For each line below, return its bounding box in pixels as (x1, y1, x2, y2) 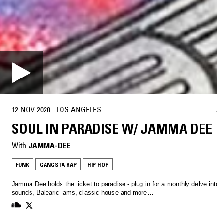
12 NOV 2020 (12, 104, 50, 114)
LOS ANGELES (56, 104, 101, 114)
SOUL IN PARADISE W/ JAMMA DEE (12, 121, 212, 138)
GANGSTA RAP (40, 161, 77, 169)
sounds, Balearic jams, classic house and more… (12, 189, 154, 197)
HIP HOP (87, 161, 108, 169)
